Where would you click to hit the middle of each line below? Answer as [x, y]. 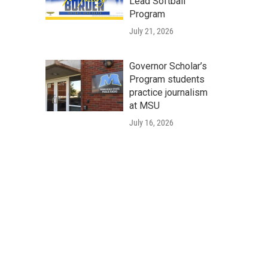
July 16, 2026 [151, 123]
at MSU [144, 106]
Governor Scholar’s [168, 66]
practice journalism [168, 92]
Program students [167, 79]
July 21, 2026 [151, 31]
